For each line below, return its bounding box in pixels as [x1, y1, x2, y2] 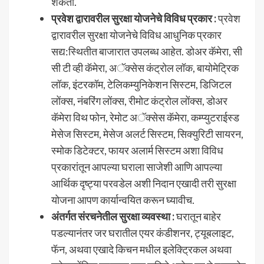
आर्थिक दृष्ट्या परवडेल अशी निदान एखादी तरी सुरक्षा [51, 176, 236, 190]
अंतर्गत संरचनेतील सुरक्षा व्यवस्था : [51, 209, 174, 223]
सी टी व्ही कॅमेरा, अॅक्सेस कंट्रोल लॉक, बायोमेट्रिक [51, 61, 239, 74]
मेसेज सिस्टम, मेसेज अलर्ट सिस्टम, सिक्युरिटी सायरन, [51, 127, 243, 140]
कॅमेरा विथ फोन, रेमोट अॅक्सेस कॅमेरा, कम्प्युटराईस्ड [51, 110, 239, 124]
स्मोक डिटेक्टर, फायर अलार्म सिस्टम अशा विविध [51, 143, 223, 157]
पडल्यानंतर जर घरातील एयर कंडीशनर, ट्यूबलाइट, [51, 226, 234, 239]
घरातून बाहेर [174, 209, 221, 223]
